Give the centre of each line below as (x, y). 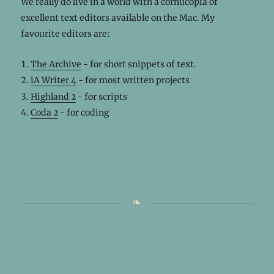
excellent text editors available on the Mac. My (117, 17)
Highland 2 (53, 96)
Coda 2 (44, 113)
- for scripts (101, 96)
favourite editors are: (65, 33)
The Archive (56, 64)
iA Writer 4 (53, 80)
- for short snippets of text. (139, 64)
